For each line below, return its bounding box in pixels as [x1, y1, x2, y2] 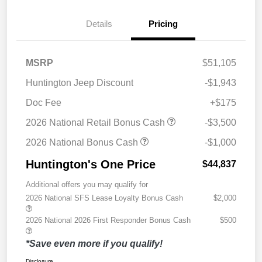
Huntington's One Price [26, 158, 156, 171]
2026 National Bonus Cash [26, 137, 140, 148]
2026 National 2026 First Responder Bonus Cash [26, 216, 191, 225]
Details [85, 19, 112, 29]
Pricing [149, 19, 178, 29]
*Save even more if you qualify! [26, 239, 163, 249]
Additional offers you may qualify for [26, 180, 148, 189]
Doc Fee [26, 98, 61, 108]
